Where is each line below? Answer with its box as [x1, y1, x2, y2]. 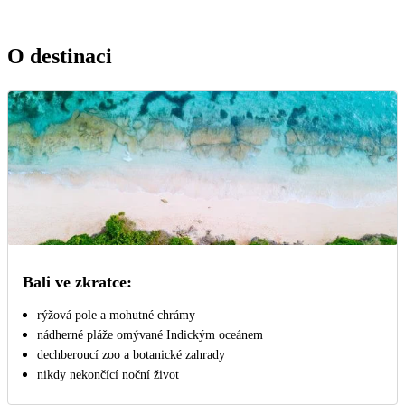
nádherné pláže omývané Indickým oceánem [37, 327, 263, 342]
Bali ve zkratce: [23, 272, 132, 291]
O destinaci [7, 43, 112, 68]
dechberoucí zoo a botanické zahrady [37, 347, 225, 362]
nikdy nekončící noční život [37, 367, 179, 381]
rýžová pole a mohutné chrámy [37, 307, 195, 322]
